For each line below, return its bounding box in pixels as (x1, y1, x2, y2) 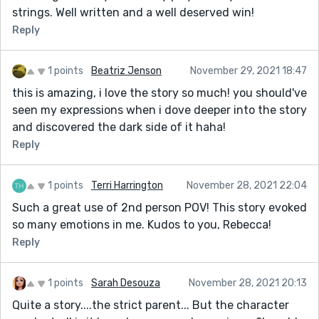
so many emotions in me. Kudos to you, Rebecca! (12, 217, 271, 231)
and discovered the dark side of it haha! (12, 120, 226, 134)
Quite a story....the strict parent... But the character (12, 298, 289, 312)
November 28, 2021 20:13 (189, 276, 307, 289)
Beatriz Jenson (91, 64, 162, 77)
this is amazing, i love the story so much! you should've (12, 85, 307, 100)
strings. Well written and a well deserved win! (12, 5, 254, 19)
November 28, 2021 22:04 (187, 179, 307, 192)
